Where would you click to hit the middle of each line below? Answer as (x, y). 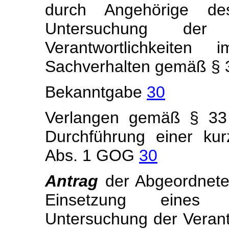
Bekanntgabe (96, 92)
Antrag (75, 181)
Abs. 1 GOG (92, 155)
